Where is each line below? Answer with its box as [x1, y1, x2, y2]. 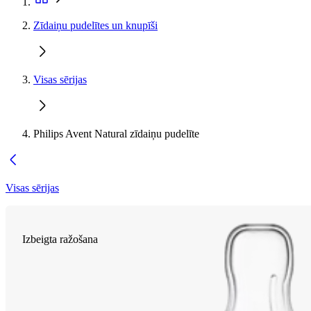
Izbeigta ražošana [22, 233, 98, 245]
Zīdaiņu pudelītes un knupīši [33, 19, 158, 31]
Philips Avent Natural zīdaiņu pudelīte [33, 128, 199, 140]
